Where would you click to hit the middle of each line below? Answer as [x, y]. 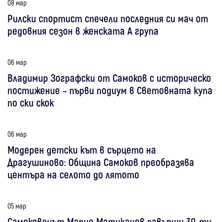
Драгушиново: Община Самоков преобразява [101, 162]
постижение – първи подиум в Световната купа [110, 90]
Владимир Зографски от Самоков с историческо [109, 77]
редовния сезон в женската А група [83, 30]
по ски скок [31, 102]
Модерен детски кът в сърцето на [82, 149]
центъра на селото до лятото [73, 174]
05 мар [17, 205]
